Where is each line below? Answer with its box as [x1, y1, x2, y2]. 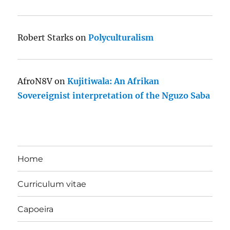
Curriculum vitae [17, 179, 87, 189]
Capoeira [17, 204, 54, 214]
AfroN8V [17, 76, 53, 87]
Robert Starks [17, 32, 74, 43]
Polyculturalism [88, 32, 154, 43]
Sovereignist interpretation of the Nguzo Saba [17, 90, 210, 101]
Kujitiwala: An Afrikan [67, 76, 160, 87]
